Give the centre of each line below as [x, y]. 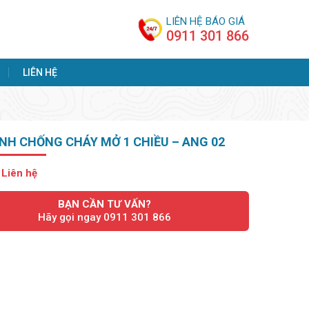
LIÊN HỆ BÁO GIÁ [206, 21]
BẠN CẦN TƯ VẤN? [104, 204]
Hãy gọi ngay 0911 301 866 [104, 217]
